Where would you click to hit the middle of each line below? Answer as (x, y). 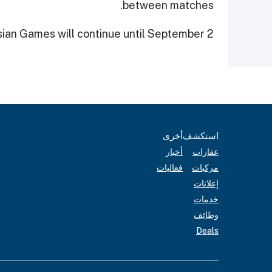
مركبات (205, 168)
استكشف (201, 136)
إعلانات (206, 184)
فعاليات (170, 168)
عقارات (206, 152)
